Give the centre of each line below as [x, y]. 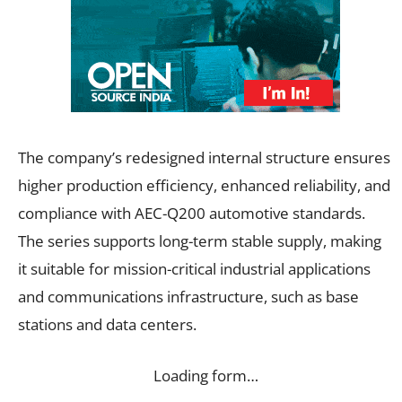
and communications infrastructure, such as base [188, 296]
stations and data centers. [107, 324]
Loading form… [205, 375]
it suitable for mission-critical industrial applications [194, 268]
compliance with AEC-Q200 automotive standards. [192, 213]
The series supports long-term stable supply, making [200, 240]
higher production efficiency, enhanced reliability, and [204, 185]
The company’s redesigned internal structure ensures [204, 157]
